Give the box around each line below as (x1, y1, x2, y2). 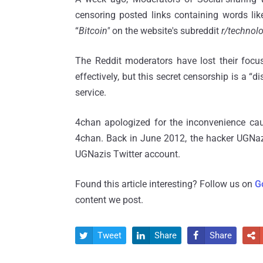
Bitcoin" (79, 25, 110, 36)
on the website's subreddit (110, 25, 219, 36)
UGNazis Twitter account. (75, 148, 180, 160)
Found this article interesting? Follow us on (75, 178, 255, 190)
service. (75, 86, 106, 98)
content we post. (75, 194, 143, 205)
